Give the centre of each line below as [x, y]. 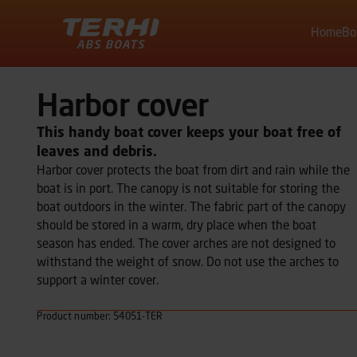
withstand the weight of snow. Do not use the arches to [188, 263]
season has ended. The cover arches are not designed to [186, 245]
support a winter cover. [98, 282]
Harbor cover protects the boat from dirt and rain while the [194, 172]
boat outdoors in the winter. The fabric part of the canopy [192, 208]
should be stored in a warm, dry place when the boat [177, 227]
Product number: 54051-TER [100, 317]
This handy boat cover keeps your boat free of [189, 134]
